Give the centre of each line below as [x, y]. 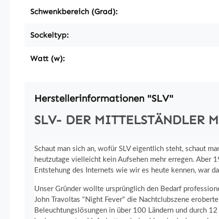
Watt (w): [48, 58]
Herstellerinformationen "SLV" [104, 98]
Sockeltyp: [50, 35]
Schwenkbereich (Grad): [74, 11]
